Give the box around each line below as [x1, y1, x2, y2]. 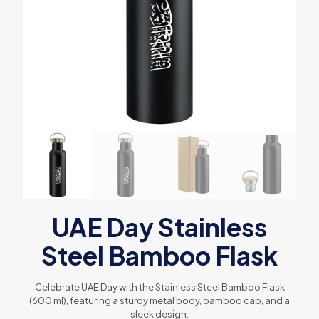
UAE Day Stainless [52, 211, 267, 244]
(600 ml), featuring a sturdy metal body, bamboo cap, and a [29, 295, 290, 307]
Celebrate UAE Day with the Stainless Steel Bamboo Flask [34, 281, 285, 293]
